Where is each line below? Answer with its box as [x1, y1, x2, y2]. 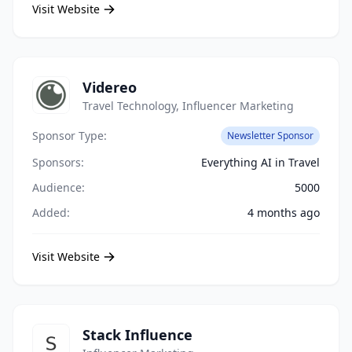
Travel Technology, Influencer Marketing [82, 98, 294, 113]
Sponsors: [32, 155, 84, 170]
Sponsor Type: [32, 128, 107, 143]
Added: [32, 205, 70, 220]
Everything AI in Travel [201, 155, 320, 170]
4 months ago [247, 205, 320, 220]
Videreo [82, 78, 137, 97]
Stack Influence [82, 325, 192, 344]
